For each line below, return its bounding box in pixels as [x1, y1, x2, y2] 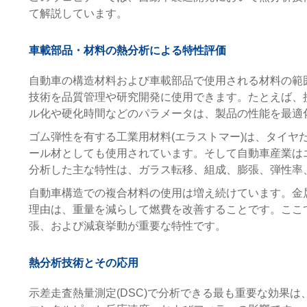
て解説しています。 [29, 8, 128, 19]
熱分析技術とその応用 [29, 257, 139, 269]
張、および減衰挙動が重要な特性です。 [29, 220, 227, 232]
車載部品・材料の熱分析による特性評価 [29, 45, 227, 56]
